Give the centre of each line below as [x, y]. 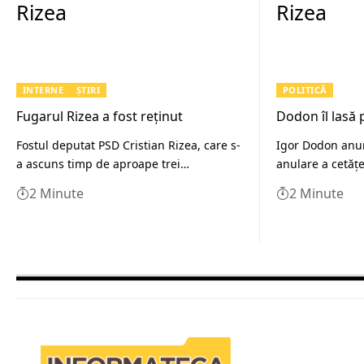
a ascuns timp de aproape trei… [103, 163]
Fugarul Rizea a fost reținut [100, 116]
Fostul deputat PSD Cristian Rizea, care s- [128, 145]
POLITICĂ [305, 90]
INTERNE [43, 90]
